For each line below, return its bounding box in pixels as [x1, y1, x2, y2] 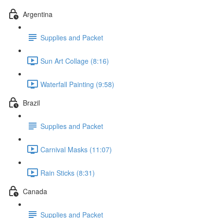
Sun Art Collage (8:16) [40, 55, 109, 66]
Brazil [23, 97, 40, 108]
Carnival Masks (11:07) [40, 144, 112, 154]
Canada [23, 186, 47, 196]
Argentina [23, 9, 53, 19]
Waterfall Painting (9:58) [40, 79, 114, 89]
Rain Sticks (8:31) [40, 167, 95, 178]
